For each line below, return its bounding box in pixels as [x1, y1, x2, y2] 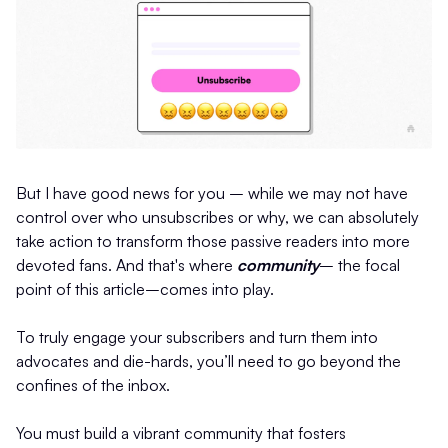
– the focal [319, 255, 400, 276]
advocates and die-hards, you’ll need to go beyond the [16, 351, 401, 372]
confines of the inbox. [16, 375, 170, 396]
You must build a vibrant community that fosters [16, 423, 346, 444]
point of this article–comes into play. [16, 279, 274, 300]
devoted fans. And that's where [16, 255, 237, 276]
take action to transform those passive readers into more [16, 231, 410, 252]
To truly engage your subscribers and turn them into [16, 327, 378, 348]
